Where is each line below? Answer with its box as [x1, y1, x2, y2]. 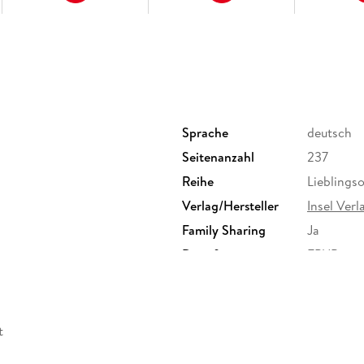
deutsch [307, 123, 352, 142]
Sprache [182, 123, 228, 142]
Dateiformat [182, 245, 252, 264]
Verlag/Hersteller [182, 197, 279, 215]
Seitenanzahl [182, 148, 254, 167]
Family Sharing [182, 221, 266, 240]
